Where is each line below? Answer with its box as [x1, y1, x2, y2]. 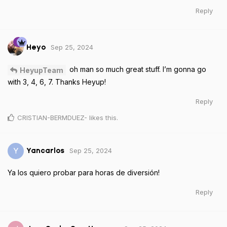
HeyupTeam [20, 66, 63, 75]
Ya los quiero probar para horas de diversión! [8, 168, 160, 177]
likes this [87, 113, 117, 122]
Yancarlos [26, 146, 64, 155]
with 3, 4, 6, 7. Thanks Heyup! [8, 78, 106, 87]
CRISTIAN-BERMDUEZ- [17, 113, 87, 122]
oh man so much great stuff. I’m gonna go [67, 65, 206, 74]
